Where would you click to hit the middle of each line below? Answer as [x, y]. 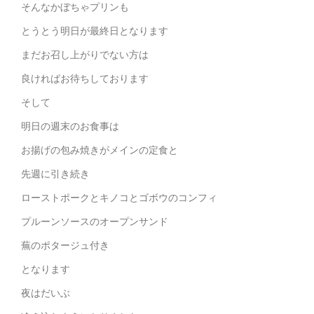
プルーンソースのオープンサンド [95, 221]
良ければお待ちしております [85, 78]
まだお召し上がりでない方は [85, 55]
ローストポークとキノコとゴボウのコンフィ [119, 198]
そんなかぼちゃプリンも [75, 7]
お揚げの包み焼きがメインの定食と [100, 150]
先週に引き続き [55, 174]
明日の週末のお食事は [70, 126]
